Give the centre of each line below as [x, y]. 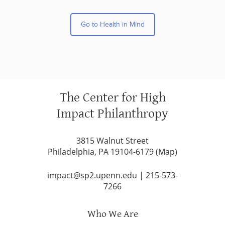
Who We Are [113, 214]
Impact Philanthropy [113, 113]
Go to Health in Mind [113, 24]
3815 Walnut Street [113, 140]
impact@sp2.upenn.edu [92, 175]
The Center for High [113, 97]
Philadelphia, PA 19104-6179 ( [103, 151]
